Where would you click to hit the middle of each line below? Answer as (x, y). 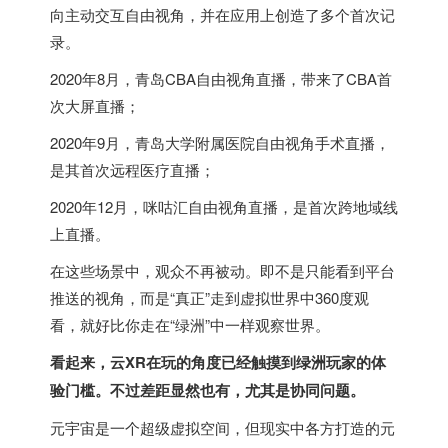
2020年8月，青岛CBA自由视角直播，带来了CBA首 (221, 78)
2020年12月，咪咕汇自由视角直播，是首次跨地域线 (224, 206)
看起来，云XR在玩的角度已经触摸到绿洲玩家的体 (218, 362)
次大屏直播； (95, 105)
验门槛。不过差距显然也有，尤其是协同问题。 (207, 390)
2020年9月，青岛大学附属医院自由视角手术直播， (220, 142)
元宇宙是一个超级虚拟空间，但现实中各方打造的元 (222, 427)
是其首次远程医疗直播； (132, 169)
